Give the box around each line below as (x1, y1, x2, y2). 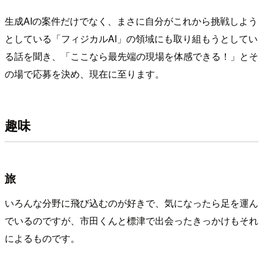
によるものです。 (5, 231, 80, 245)
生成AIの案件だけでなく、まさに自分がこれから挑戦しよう (5, 14, 258, 28)
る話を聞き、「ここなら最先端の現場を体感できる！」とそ (5, 49, 258, 63)
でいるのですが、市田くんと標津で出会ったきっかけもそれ (5, 213, 258, 227)
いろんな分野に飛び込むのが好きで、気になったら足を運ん (5, 195, 258, 210)
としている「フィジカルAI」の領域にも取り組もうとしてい (5, 31, 258, 45)
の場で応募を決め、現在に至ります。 (5, 66, 164, 80)
